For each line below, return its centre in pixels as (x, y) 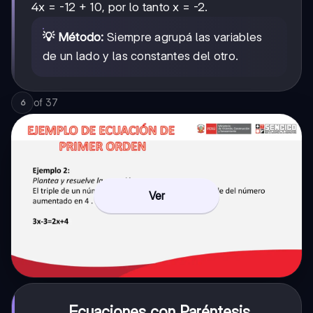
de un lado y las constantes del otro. (141, 56)
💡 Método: (73, 37)
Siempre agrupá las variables (183, 37)
